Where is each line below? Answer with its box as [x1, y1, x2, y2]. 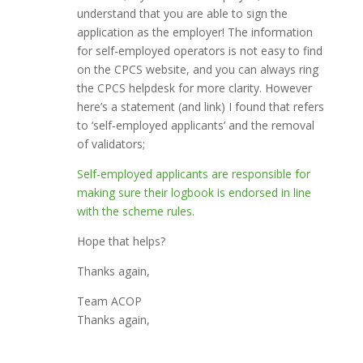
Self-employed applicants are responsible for [76, 166, 310, 181]
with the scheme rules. [76, 203, 194, 219]
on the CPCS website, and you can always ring [76, 62, 318, 77]
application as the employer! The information [76, 24, 313, 40]
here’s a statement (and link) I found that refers [76, 99, 324, 114]
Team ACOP [76, 293, 142, 309]
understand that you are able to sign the [76, 6, 288, 21]
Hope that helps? [76, 233, 165, 249]
